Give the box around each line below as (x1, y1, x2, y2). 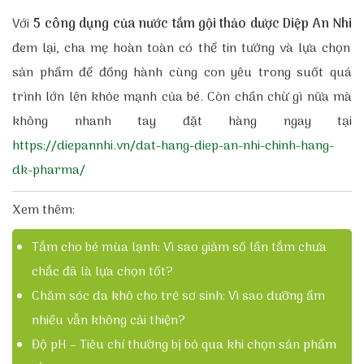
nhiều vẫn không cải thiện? (32, 310, 185, 332)
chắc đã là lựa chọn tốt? (32, 262, 173, 284)
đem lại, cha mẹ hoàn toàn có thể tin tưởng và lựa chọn (12, 38, 350, 60)
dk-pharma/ (12, 160, 85, 182)
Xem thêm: (12, 200, 75, 222)
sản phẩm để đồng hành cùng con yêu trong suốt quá (12, 63, 352, 84)
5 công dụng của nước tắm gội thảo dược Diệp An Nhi (33, 14, 353, 36)
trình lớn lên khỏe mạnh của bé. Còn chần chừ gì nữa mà (12, 87, 352, 109)
